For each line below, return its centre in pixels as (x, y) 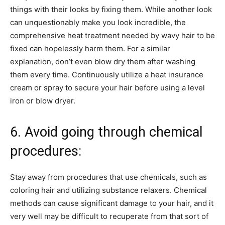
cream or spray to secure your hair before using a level (107, 87)
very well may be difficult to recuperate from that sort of (109, 216)
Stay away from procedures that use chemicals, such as (108, 177)
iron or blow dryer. (43, 100)
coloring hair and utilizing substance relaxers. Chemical (108, 190)
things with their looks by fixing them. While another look (111, 9)
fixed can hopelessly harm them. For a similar (90, 48)
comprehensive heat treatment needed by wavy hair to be (113, 35)
